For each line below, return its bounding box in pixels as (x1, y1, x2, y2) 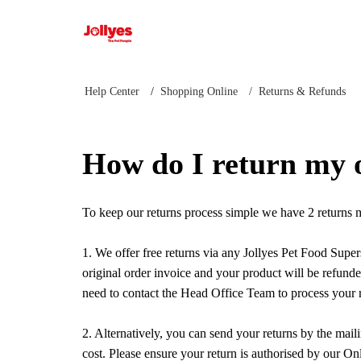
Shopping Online (160, 85, 238, 98)
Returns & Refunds (259, 85, 346, 98)
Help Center (85, 85, 139, 98)
